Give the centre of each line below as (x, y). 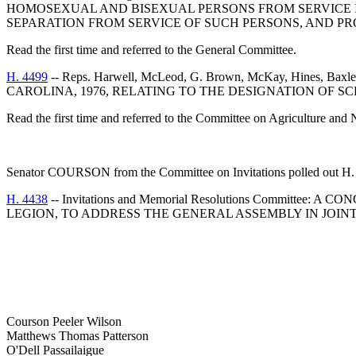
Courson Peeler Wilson (64, 321)
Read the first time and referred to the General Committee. (151, 50)
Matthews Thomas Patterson (77, 336)
